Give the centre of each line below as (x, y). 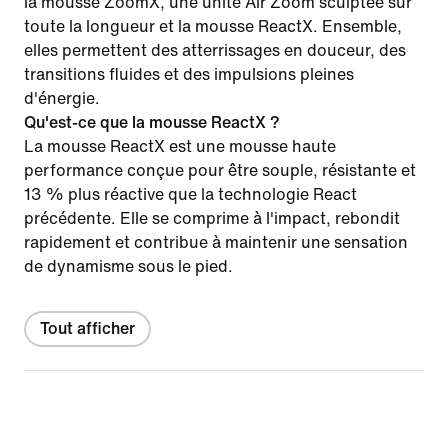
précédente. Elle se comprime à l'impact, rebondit (212, 218)
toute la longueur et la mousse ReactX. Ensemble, (213, 26)
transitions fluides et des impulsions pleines (189, 74)
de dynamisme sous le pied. (128, 266)
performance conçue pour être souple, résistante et (220, 170)
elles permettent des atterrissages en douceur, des (215, 50)
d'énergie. (62, 98)
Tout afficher (87, 328)
